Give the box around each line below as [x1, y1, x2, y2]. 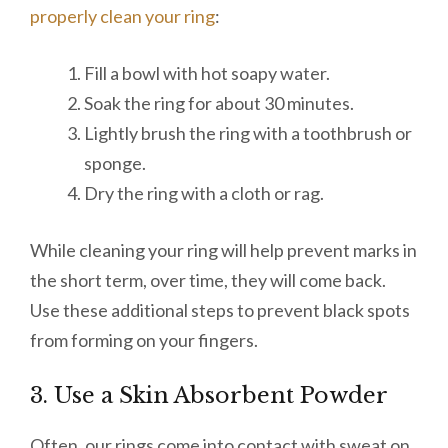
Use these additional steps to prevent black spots [30, 298, 410, 321]
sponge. [84, 151, 149, 174]
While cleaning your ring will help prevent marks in [30, 238, 417, 261]
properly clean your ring [30, 4, 215, 27]
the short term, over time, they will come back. [30, 268, 386, 291]
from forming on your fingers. [30, 328, 261, 351]
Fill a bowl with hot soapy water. [84, 61, 330, 84]
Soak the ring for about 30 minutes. [84, 91, 354, 114]
